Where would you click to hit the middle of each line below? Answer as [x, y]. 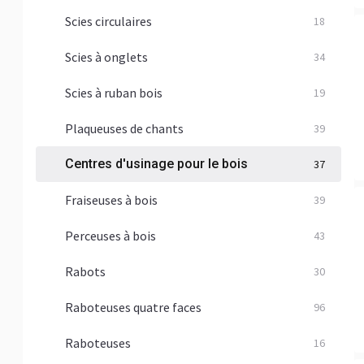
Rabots [85, 271]
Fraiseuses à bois [111, 200]
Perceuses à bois [110, 236]
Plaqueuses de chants [124, 128]
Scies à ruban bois [114, 93]
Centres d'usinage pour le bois [156, 164]
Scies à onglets [106, 57]
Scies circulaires [108, 21]
